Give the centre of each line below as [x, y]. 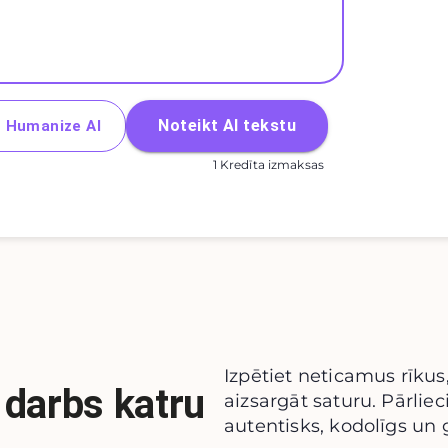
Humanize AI [53, 126]
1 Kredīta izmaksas [268, 165]
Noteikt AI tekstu [227, 126]
